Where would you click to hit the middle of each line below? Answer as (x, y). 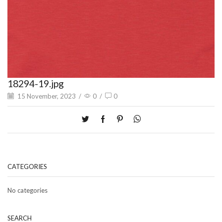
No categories (28, 190)
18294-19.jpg (36, 83)
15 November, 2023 (46, 96)
